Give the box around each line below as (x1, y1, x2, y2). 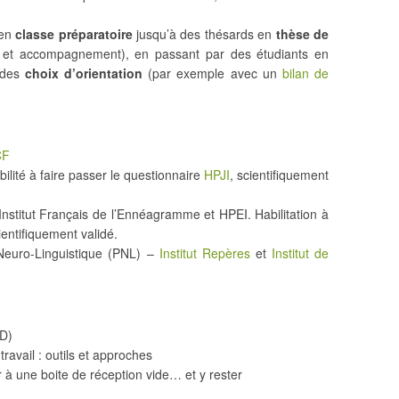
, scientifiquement (230, 166, 329, 183)
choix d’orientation (25, 64, 143, 82)
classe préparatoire (15, 25, 133, 43)
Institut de (271, 244, 330, 262)
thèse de (275, 25, 330, 43)
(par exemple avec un (142, 64, 282, 82)
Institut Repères (159, 244, 250, 262)
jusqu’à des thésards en (132, 25, 276, 43)
